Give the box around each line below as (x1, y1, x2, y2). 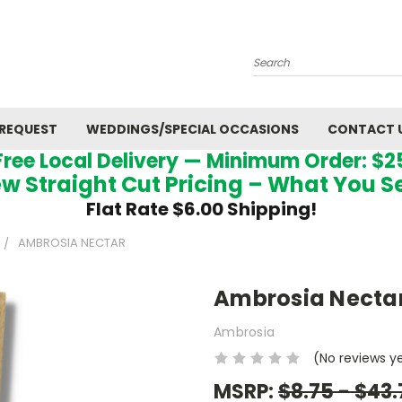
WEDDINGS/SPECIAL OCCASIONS (86, 120, 299, 138)
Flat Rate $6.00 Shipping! (85, 197, 317, 222)
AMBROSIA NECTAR (18, 234, 126, 251)
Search (252, 60, 297, 79)
